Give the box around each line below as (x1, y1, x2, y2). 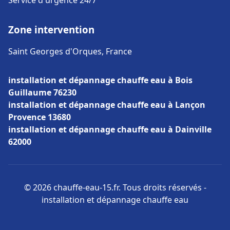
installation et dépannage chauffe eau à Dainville (8, 124, 212, 135)
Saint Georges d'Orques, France (8, 46, 132, 57)
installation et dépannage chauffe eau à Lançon (8, 99, 205, 110)
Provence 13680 (8, 111, 71, 123)
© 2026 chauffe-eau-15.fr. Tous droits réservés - (24, 182, 206, 193)
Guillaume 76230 (8, 87, 76, 98)
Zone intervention (8, 23, 94, 36)
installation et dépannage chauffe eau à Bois (8, 74, 193, 86)
